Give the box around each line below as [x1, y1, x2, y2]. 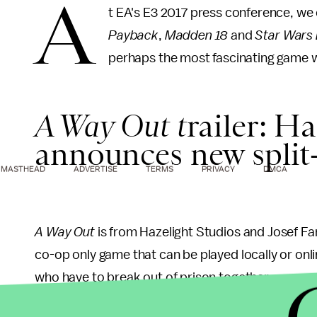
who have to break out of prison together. [35, 270, 272, 284]
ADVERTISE [74, 164, 117, 173]
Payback [108, 28, 158, 42]
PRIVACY [202, 164, 235, 173]
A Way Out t [35, 108, 187, 144]
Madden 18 [164, 28, 231, 42]
